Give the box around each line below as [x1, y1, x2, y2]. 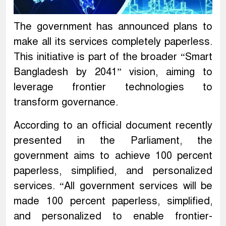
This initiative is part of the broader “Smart [14, 50, 212, 64]
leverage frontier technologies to [14, 81, 212, 94]
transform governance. [14, 96, 118, 109]
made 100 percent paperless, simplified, [14, 195, 212, 208]
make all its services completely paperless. [14, 35, 212, 48]
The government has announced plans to [14, 20, 212, 33]
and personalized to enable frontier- [14, 210, 212, 223]
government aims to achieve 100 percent [14, 149, 212, 162]
